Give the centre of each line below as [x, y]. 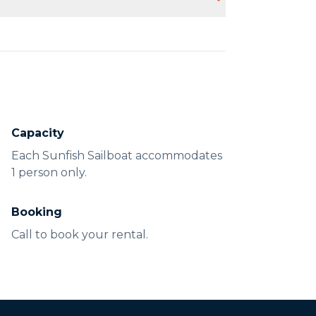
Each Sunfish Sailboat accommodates [117, 156]
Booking [37, 212]
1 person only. [49, 172]
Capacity [38, 133]
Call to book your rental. [80, 235]
